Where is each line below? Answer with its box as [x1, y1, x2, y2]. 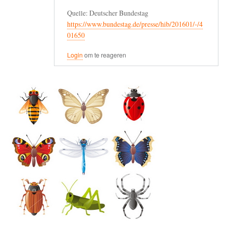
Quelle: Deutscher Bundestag [67, 8, 148, 18]
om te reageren [83, 50, 126, 60]
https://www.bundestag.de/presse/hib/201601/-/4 [67, 19, 203, 29]
